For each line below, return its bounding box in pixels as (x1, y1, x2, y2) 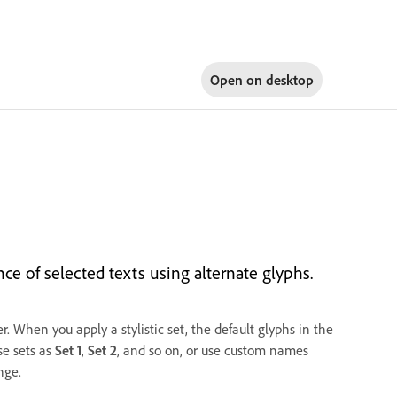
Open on (209, 70, 266, 89)
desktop (265, 70, 314, 89)
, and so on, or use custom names (117, 341, 308, 359)
